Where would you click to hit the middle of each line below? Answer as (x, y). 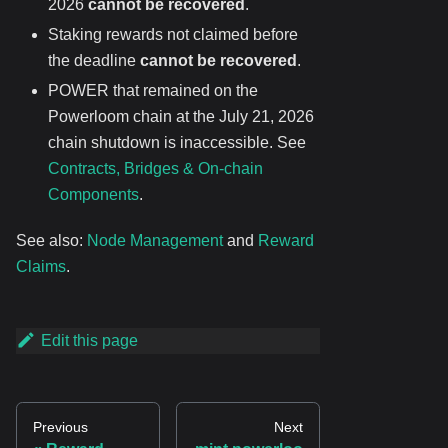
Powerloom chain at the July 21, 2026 (181, 117)
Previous (60, 427)
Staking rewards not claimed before (173, 35)
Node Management (155, 241)
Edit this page (89, 341)
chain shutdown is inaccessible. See (177, 143)
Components (93, 195)
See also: (51, 241)
